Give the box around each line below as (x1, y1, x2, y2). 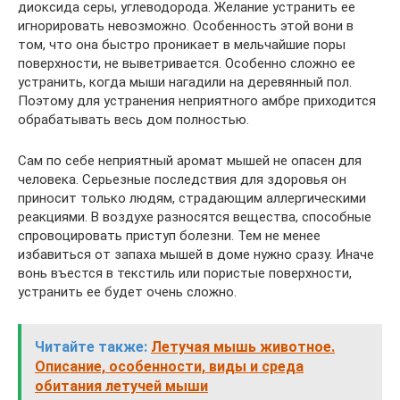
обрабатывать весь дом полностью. (18, 112, 249, 129)
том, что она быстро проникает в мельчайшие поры (18, 37, 346, 54)
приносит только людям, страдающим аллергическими (18, 190, 366, 207)
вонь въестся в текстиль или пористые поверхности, (18, 265, 352, 282)
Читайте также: (35, 338, 147, 356)
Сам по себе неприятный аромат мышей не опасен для (18, 153, 362, 170)
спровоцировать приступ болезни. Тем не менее (18, 228, 321, 245)
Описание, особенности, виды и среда (35, 358, 304, 376)
